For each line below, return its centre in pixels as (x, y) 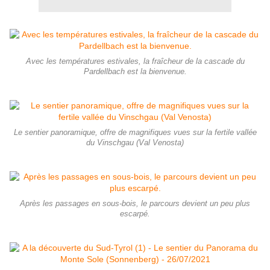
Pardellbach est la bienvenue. (135, 72)
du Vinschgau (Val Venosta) (135, 143)
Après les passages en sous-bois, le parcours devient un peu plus (135, 204)
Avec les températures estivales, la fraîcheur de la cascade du (135, 62)
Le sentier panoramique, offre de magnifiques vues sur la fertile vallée (135, 133)
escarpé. (135, 214)
